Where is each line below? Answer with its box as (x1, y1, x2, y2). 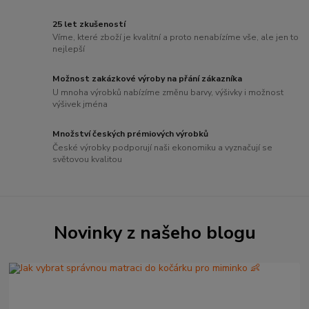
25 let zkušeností (52, 18, 126, 30)
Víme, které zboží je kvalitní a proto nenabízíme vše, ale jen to (52, 32, 299, 43)
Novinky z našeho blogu (53, 219, 256, 245)
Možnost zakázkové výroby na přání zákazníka (52, 73, 243, 85)
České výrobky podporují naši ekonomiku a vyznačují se (52, 141, 273, 153)
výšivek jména (52, 99, 108, 110)
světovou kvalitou (52, 153, 123, 165)
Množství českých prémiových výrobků (52, 128, 209, 140)
